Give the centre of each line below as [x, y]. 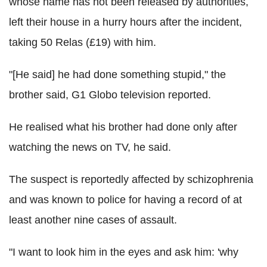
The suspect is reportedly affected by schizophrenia [131, 180]
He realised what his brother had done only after [123, 127]
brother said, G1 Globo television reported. [110, 95]
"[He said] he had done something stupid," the [117, 75]
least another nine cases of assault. [93, 220]
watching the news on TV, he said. [90, 148]
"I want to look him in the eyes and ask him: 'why [124, 252]
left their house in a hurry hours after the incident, [125, 22]
